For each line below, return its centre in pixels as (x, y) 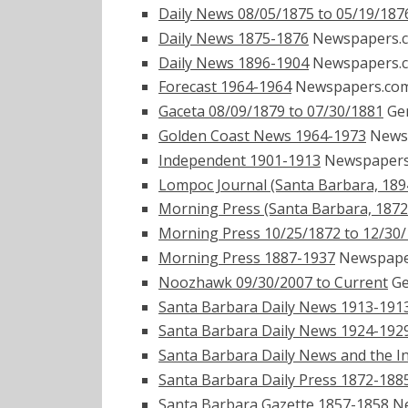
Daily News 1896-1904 (234, 62)
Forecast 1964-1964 (225, 87)
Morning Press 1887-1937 (247, 257)
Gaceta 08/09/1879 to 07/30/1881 (271, 112)
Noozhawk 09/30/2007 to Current (273, 282)
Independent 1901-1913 (240, 160)
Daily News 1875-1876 (234, 38)
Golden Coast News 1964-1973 (262, 136)
